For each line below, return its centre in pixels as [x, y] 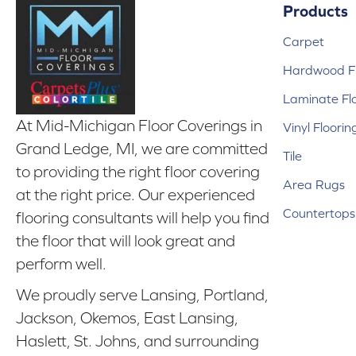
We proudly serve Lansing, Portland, [142, 295]
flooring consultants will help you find [143, 218]
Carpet [304, 42]
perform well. [61, 264]
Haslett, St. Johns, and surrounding [137, 341]
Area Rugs [314, 185]
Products [315, 11]
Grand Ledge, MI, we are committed [142, 149]
